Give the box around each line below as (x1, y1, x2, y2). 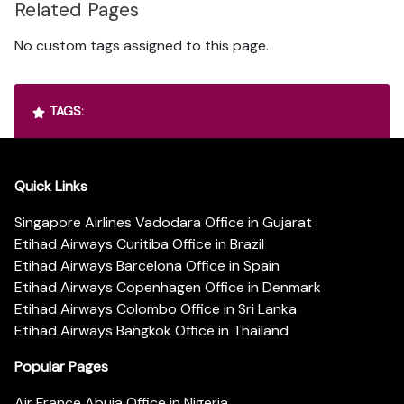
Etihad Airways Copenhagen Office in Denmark (14, 277, 321, 297)
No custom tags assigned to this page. (14, 36, 269, 56)
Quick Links (14, 176, 87, 196)
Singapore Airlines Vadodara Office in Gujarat (14, 212, 312, 232)
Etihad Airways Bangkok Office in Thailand (14, 320, 289, 340)
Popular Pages (14, 356, 108, 376)
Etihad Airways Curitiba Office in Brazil (14, 234, 264, 253)
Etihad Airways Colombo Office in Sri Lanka (14, 298, 297, 318)
